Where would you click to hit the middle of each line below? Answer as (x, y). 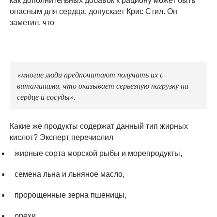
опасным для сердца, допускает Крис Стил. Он (93, 11)
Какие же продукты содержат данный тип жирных (99, 126)
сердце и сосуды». (46, 96)
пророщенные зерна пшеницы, (70, 195)
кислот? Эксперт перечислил (62, 137)
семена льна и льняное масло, (70, 174)
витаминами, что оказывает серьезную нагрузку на (103, 85)
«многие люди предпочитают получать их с (90, 74)
